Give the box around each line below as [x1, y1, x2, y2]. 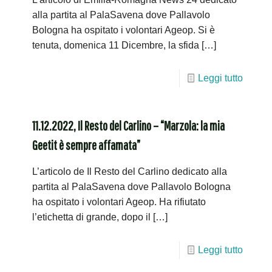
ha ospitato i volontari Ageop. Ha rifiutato [32, 197, 206, 207]
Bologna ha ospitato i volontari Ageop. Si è [32, 25, 215, 35]
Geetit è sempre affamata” [32, 137, 140, 152]
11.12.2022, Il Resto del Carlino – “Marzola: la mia [32, 118, 225, 133]
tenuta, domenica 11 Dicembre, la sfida [32, 40, 199, 50]
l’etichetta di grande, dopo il [32, 212, 151, 222]
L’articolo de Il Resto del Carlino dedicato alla [32, 166, 227, 177]
